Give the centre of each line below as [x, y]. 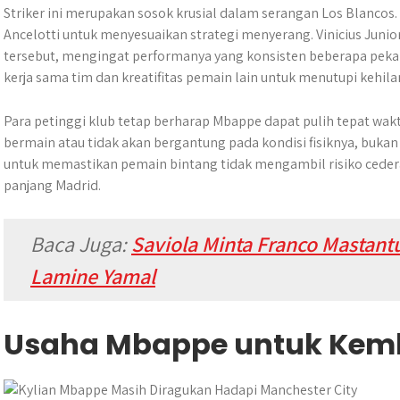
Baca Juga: [81, 244]
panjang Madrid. [52, 185]
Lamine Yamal [93, 276]
